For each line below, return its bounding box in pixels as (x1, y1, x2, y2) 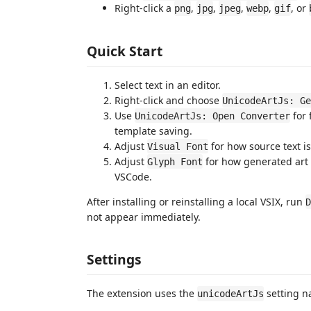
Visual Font (147, 140, 208, 152)
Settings (87, 250, 142, 269)
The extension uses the (87, 287, 197, 300)
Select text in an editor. (115, 78, 221, 92)
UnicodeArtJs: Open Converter (135, 110, 290, 121)
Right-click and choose (115, 93, 222, 107)
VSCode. (115, 169, 152, 183)
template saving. (115, 124, 192, 137)
